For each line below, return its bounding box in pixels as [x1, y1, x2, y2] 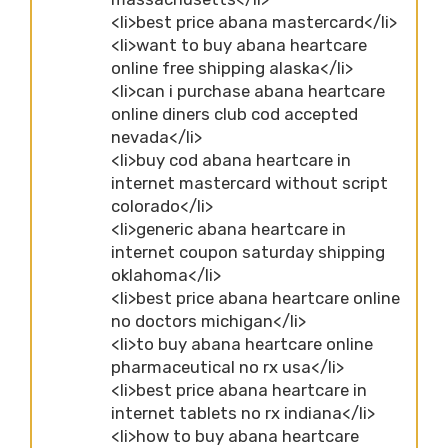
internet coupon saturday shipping [111, 241, 385, 262]
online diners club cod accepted [111, 103, 358, 124]
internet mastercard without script [111, 172, 388, 193]
